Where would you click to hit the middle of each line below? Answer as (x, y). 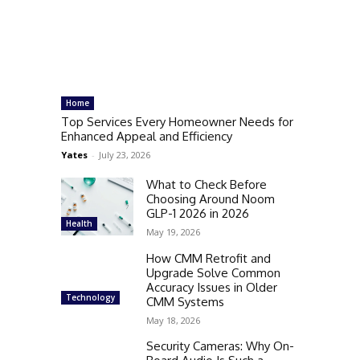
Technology (90, 298)
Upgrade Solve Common (213, 273)
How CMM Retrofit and (209, 259)
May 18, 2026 (173, 321)
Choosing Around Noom (211, 199)
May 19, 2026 (173, 232)
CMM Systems (185, 302)
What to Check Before (207, 185)
